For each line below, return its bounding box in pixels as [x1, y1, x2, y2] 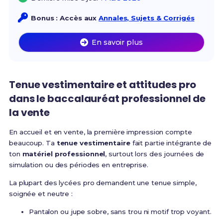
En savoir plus [92, 38, 143, 47]
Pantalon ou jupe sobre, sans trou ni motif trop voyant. [28, 208, 212, 216]
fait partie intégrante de [130, 139, 212, 147]
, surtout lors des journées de [105, 150, 205, 158]
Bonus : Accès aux [30, 14, 99, 22]
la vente [8, 106, 50, 120]
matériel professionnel [22, 150, 106, 158]
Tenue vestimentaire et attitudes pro [8, 78, 197, 92]
